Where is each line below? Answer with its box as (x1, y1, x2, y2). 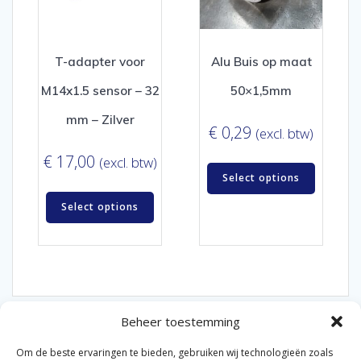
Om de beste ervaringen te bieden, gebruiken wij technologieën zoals (16, 346, 333, 359)
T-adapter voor (55, 54, 145, 70)
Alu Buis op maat (210, 54, 312, 70)
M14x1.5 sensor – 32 (40, 83, 160, 99)
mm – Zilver (65, 112, 135, 128)
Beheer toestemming (121, 313, 240, 330)
